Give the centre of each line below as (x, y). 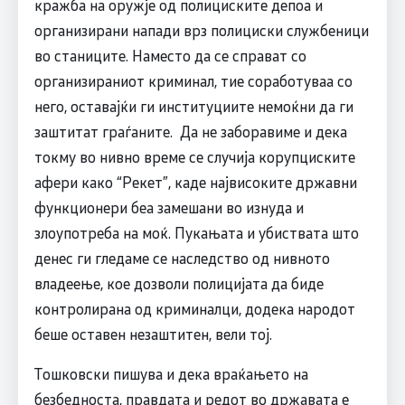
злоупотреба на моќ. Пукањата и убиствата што (196, 233)
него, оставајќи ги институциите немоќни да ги (193, 106)
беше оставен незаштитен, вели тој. (153, 334)
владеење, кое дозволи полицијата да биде (179, 283)
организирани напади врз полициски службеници (201, 30)
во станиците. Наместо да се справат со (170, 56)
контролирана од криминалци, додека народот (194, 309)
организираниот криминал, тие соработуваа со (193, 81)
